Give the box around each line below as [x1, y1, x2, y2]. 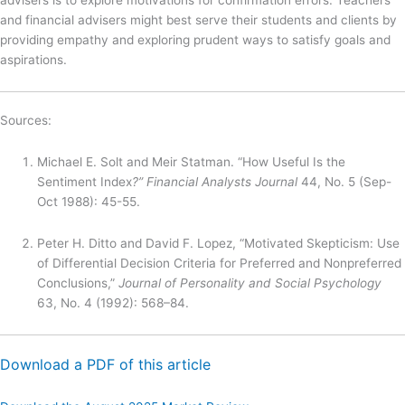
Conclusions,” [37, 276, 119, 291]
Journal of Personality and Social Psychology [118, 276, 382, 291]
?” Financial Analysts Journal [132, 174, 302, 190]
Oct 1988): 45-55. [37, 194, 141, 210]
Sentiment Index [37, 174, 133, 190]
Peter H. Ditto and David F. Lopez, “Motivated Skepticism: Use [37, 236, 400, 251]
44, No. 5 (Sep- [301, 174, 392, 190]
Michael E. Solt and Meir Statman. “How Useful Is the [37, 155, 346, 170]
